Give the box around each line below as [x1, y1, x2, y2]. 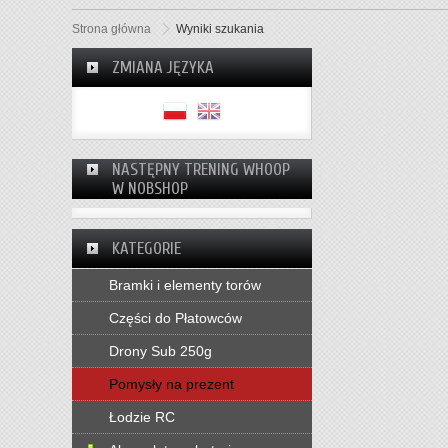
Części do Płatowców [109, 309, 242, 326]
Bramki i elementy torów [109, 276, 261, 293]
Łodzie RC [109, 408, 175, 425]
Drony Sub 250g [109, 342, 212, 359]
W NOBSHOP [112, 178, 188, 198]
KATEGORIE [112, 238, 181, 258]
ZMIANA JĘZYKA [112, 57, 214, 77]
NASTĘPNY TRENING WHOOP [112, 159, 290, 179]
